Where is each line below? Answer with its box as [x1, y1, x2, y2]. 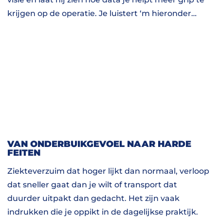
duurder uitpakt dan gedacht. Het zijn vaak [7, 194, 180, 203]
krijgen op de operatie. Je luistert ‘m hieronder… [7, 9, 197, 18]
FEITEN [7, 147, 40, 158]
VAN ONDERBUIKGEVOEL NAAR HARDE [7, 138, 191, 149]
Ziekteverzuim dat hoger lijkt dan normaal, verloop [7, 166, 209, 176]
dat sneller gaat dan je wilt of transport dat [7, 180, 177, 189]
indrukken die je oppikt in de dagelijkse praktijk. [7, 207, 198, 217]
